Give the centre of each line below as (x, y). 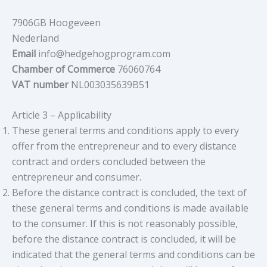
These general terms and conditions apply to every (125, 131)
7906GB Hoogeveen (56, 22)
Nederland (35, 38)
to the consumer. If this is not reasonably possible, (125, 224)
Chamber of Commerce (63, 69)
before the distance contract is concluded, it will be (124, 239)
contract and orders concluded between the (109, 162)
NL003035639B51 (109, 84)
